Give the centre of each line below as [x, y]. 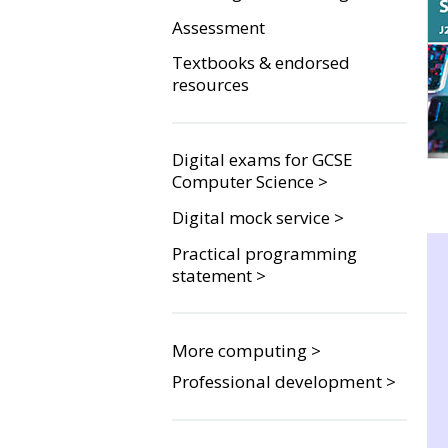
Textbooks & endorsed [261, 63]
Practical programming [264, 253]
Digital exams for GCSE [262, 160]
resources [210, 85]
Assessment [218, 27]
